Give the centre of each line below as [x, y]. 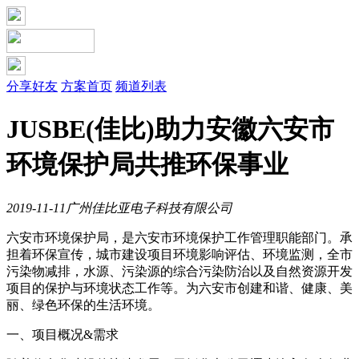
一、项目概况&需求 [63, 334]
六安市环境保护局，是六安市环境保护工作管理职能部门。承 [179, 237]
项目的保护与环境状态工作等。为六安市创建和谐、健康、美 [179, 288]
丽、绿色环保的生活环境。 [83, 305]
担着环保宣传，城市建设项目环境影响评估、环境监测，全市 [179, 254]
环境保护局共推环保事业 [147, 165]
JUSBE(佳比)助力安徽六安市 [170, 129]
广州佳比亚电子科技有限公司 [149, 208]
